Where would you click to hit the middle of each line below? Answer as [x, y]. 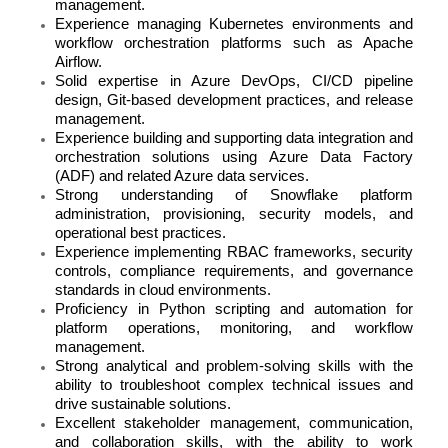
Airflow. [78, 62]
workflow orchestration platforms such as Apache [234, 43]
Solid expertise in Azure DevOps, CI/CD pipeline [234, 81]
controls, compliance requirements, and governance [234, 271]
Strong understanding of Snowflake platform [234, 195]
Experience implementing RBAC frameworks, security [234, 252]
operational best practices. [140, 233]
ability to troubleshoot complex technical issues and [234, 385]
